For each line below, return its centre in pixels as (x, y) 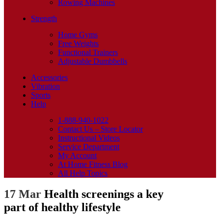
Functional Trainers (88, 52)
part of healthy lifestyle (62, 207)
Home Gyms (78, 35)
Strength (44, 18)
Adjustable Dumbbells (93, 61)
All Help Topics (83, 173)
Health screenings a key (102, 194)
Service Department (89, 147)
